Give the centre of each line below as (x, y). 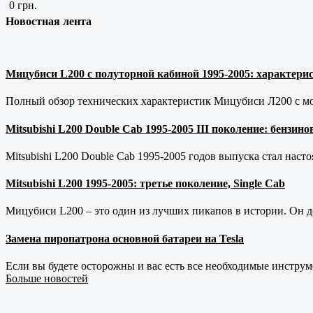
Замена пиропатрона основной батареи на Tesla (125, 238)
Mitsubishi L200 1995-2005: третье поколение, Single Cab (145, 184)
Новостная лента (49, 21)
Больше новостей (47, 278)
